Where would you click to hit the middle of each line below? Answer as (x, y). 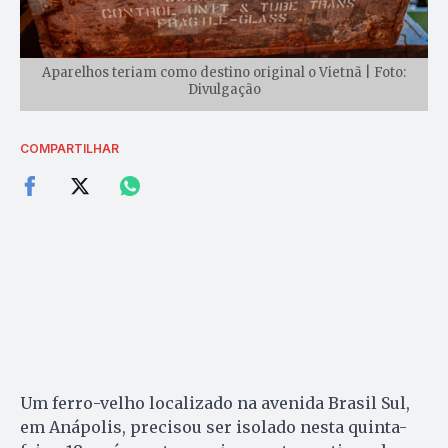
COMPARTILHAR (69, 149)
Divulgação (224, 90)
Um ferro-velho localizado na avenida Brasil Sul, (215, 403)
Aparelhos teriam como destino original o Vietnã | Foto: (224, 73)
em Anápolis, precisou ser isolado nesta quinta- (213, 427)
